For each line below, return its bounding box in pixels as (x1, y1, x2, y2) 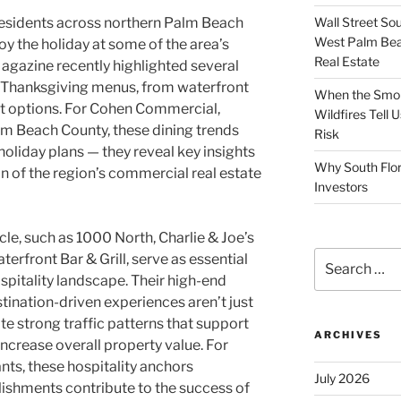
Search (312, 248, 356, 264)
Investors (313, 178, 368, 194)
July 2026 (313, 371, 370, 387)
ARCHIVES (313, 328, 382, 342)
